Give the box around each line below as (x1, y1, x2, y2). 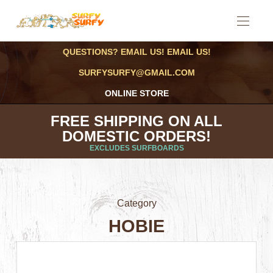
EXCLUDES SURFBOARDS (89, 144, 184, 152)
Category (116, 198, 157, 208)
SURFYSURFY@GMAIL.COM (78, 68, 195, 77)
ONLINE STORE (104, 88, 169, 98)
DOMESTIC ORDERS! (62, 128, 211, 144)
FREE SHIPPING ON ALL (51, 113, 222, 129)
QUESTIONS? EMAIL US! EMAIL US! (62, 47, 211, 57)
